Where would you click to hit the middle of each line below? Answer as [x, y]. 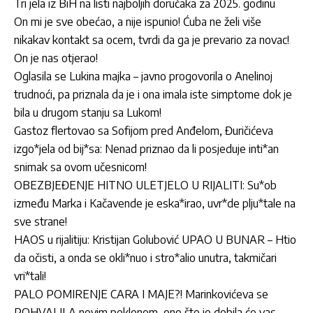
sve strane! [41, 221]
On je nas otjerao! [56, 58]
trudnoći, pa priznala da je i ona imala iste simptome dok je [153, 94]
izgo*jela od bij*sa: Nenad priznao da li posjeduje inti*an [146, 148]
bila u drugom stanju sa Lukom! [88, 112]
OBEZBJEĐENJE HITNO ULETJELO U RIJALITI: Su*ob [145, 185]
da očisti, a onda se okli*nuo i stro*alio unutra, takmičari [145, 257]
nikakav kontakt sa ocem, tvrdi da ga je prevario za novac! [152, 39]
